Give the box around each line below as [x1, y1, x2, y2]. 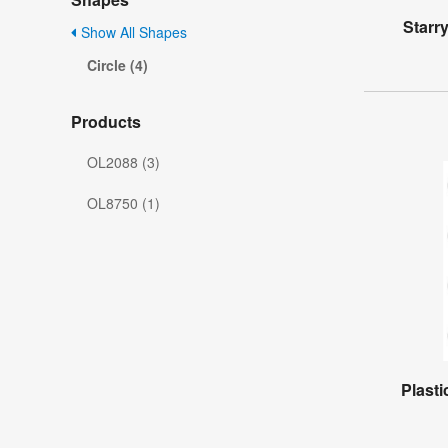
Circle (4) [87, 55, 148, 76]
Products [71, 110, 141, 134]
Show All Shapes [77, 22, 187, 43]
